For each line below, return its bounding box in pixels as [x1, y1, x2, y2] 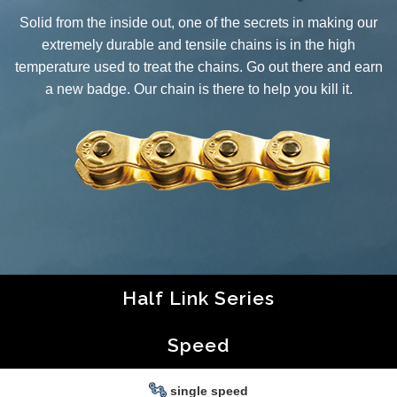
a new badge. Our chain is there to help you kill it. [44, 82, 353, 97]
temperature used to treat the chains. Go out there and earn [14, 59, 383, 75]
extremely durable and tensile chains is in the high [42, 37, 355, 53]
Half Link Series [122, 287, 275, 310]
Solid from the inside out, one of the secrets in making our [19, 15, 378, 31]
